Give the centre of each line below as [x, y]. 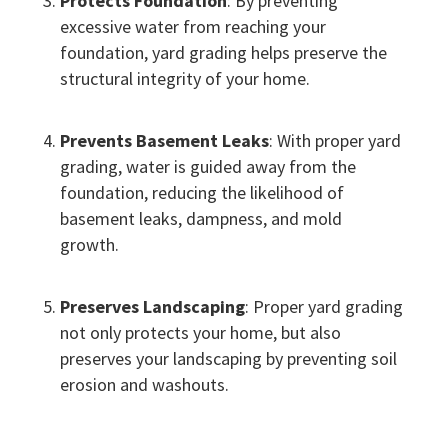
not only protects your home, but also [200, 333]
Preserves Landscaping [152, 307]
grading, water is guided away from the [207, 167]
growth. [89, 245]
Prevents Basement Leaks [164, 141]
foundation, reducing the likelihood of [201, 193]
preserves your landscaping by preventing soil [228, 359]
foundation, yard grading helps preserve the [223, 53]
